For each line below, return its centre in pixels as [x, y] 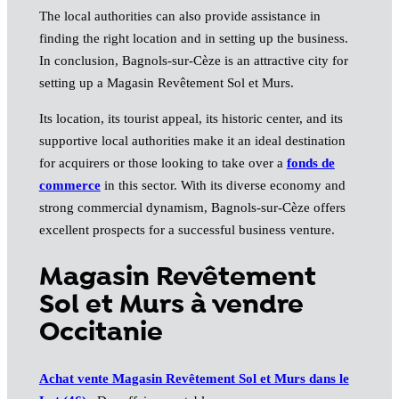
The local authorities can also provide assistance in [179, 16]
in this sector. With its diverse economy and [223, 185]
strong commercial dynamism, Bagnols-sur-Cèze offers [192, 208]
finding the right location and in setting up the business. [193, 38]
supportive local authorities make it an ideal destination [192, 141]
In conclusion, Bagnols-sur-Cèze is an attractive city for [193, 60]
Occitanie [101, 332]
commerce [69, 185]
